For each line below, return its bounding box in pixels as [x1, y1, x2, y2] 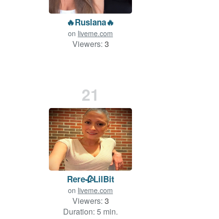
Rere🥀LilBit [66, 173, 114, 185]
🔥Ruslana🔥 [66, 16, 114, 28]
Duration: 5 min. [63, 206, 118, 218]
